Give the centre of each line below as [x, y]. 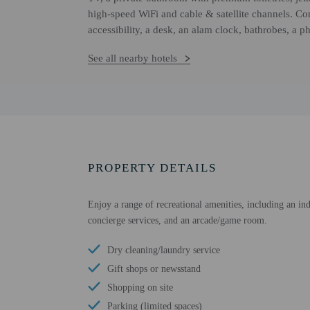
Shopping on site [140, 288]
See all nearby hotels [133, 58]
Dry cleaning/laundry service [164, 250]
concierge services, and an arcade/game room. [177, 220]
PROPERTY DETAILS [152, 168]
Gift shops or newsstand [154, 269]
